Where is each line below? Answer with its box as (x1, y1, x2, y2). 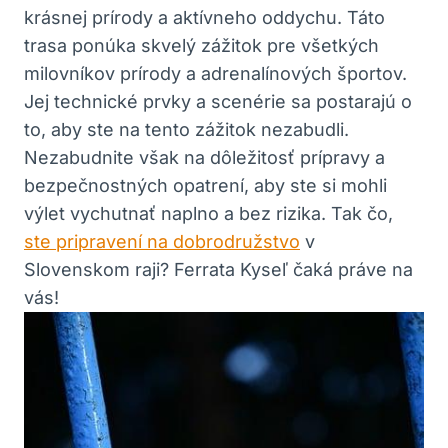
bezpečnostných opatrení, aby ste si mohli (24, 174, 387, 196)
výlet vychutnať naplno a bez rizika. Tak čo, (24, 202, 393, 224)
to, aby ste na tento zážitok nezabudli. (24, 118, 349, 140)
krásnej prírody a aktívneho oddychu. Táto (24, 6, 385, 28)
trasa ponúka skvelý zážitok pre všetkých (24, 34, 379, 56)
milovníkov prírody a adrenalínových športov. (24, 62, 407, 84)
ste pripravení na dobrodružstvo (24, 230, 300, 252)
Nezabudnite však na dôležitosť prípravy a (24, 146, 385, 168)
